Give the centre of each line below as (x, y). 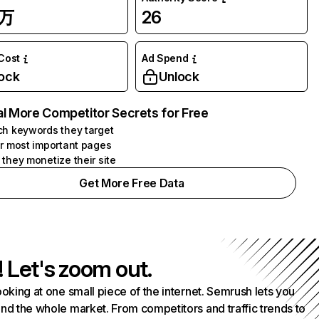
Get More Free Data (132, 183)
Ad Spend (165, 58)
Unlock (179, 77)
